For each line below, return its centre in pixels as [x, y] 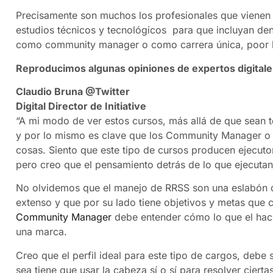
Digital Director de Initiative [81, 106]
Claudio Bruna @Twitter [73, 91]
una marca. [41, 232]
